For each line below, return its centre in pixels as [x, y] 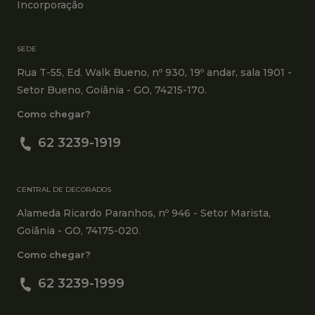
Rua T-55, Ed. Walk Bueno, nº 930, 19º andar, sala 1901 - [154, 72]
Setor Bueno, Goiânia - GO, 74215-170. [112, 90]
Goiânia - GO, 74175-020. [79, 231]
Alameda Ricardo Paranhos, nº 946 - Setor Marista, [144, 213]
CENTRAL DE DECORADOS [64, 189]
